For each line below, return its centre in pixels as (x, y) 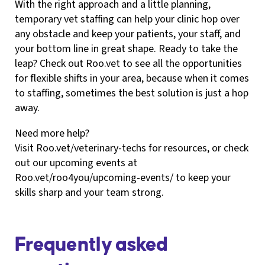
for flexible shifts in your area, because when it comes (132, 78)
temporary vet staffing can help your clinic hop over (127, 19)
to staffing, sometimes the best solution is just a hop (132, 93)
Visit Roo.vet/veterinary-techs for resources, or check (132, 148)
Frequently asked (91, 245)
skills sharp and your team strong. (89, 192)
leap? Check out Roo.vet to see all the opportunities (128, 63)
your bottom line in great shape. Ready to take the (126, 49)
